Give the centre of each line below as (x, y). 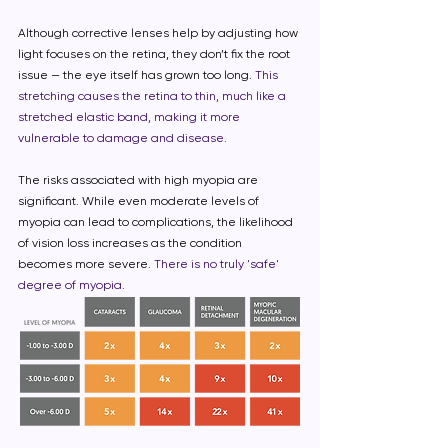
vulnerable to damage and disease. (122, 138)
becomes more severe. (86, 264)
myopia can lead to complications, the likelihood (155, 222)
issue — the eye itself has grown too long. (136, 75)
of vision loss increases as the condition (130, 243)
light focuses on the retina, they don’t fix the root (154, 54)
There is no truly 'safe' (216, 264)
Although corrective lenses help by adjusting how (158, 33)
